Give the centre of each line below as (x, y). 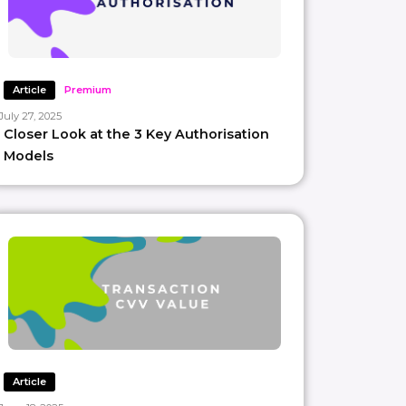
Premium (87, 89)
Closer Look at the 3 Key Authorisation (136, 134)
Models (28, 155)
